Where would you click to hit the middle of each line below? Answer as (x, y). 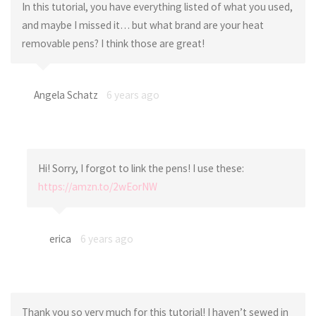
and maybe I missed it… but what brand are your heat (142, 25)
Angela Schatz (66, 95)
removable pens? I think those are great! (113, 43)
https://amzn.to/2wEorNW (97, 187)
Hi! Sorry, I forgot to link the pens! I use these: (141, 169)
